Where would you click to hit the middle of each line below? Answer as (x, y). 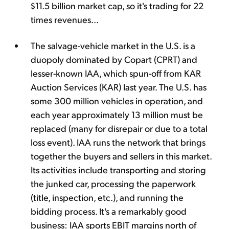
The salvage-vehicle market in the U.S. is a (113, 45)
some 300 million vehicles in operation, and (117, 100)
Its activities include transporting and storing (118, 169)
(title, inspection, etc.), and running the (107, 197)
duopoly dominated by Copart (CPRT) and (114, 59)
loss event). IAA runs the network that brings (118, 142)
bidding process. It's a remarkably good (109, 211)
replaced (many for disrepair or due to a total (119, 128)
